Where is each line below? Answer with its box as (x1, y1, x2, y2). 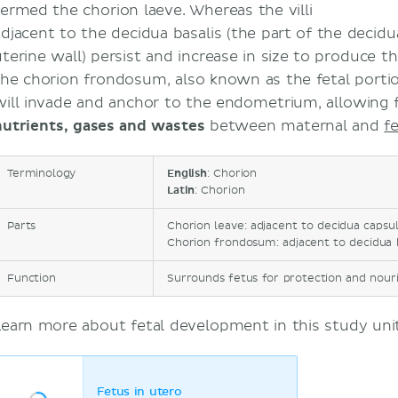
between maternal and (204, 117, 385, 135)
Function (7, 272, 56, 285)
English (167, 167, 207, 180)
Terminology (7, 167, 76, 180)
